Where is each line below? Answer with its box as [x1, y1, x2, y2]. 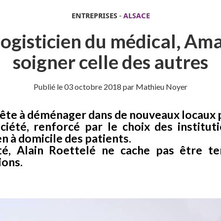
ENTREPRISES [71, 10, 117, 21]
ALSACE [123, 10, 150, 21]
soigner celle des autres [13, 50, 208, 73]
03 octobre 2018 [64, 82, 121, 91]
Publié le [34, 82, 64, 91]
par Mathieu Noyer [121, 82, 187, 91]
